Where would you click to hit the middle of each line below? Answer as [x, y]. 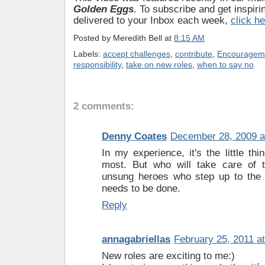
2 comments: [104, 106]
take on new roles [159, 65]
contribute [194, 54]
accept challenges [137, 54]
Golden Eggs [104, 9]
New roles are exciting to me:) [168, 256]
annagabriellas [136, 239]
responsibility [97, 65]
